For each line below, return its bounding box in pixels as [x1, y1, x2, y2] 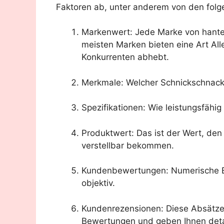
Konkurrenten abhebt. [81, 52, 169, 62]
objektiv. [81, 178, 115, 188]
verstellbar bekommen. [81, 140, 174, 150]
